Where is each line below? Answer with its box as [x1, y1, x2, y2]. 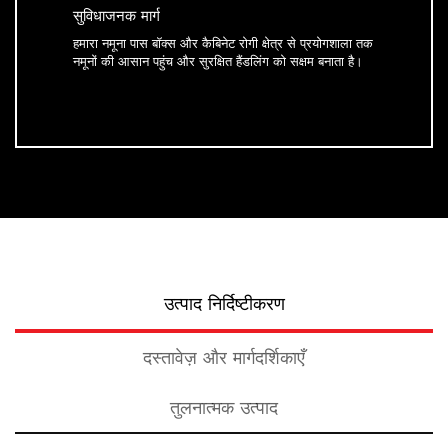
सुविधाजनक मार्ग [73, 6, 160, 25]
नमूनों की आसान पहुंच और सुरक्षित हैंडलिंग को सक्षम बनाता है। [73, 52, 363, 69]
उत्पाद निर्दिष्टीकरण [163, 292, 285, 315]
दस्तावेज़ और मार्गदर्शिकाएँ [143, 346, 305, 369]
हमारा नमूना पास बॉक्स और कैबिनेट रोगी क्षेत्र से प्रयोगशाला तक [73, 34, 373, 51]
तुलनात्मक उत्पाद [170, 396, 278, 419]
